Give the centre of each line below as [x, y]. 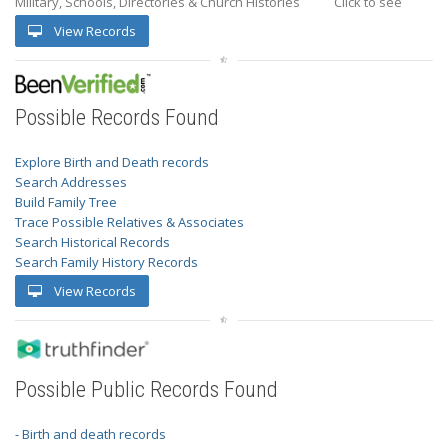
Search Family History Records [106, 261]
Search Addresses [71, 181]
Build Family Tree [66, 201]
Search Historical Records [92, 241]
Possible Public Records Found [146, 389]
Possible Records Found [117, 117]
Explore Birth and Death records [112, 161]
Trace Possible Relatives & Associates [129, 221]
